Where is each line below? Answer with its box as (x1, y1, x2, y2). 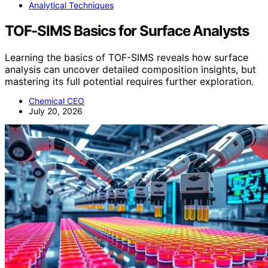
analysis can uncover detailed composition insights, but (5, 63, 256, 75)
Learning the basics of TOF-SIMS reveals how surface (5, 51, 248, 63)
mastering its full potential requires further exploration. (5, 75, 254, 87)
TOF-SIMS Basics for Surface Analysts (5, 22, 249, 39)
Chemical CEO (29, 95, 84, 106)
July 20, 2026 (29, 105, 83, 116)
